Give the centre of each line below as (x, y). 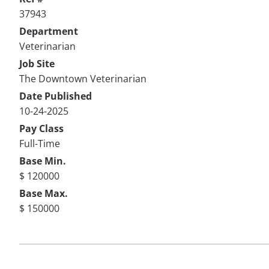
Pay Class (41, 128)
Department (49, 31)
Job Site (37, 63)
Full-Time (40, 143)
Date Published (56, 96)
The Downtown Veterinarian (83, 78)
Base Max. (44, 193)
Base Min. (43, 161)
